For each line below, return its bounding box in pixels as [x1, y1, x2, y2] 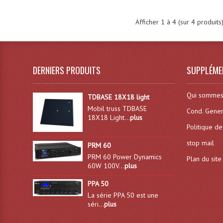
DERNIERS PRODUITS [33, 64, 101, 77]
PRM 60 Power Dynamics [87, 152, 162, 162]
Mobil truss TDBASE [87, 104, 147, 113]
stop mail [187, 138, 215, 147]
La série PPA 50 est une [87, 191, 158, 200]
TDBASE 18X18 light [87, 93, 149, 102]
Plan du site [187, 154, 222, 163]
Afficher [135, 17, 161, 26]
